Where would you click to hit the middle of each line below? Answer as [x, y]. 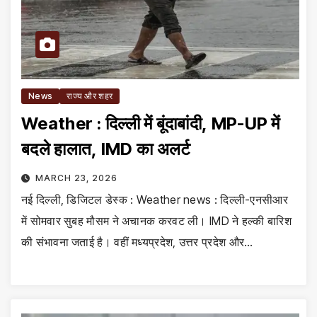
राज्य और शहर [90, 96]
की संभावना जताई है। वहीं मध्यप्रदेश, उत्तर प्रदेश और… [137, 242]
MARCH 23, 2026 [76, 178]
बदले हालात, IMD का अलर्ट [106, 149]
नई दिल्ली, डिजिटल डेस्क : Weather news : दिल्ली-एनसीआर [155, 200]
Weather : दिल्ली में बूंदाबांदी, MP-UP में [151, 124]
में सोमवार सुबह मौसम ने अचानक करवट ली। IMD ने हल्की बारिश [156, 221]
